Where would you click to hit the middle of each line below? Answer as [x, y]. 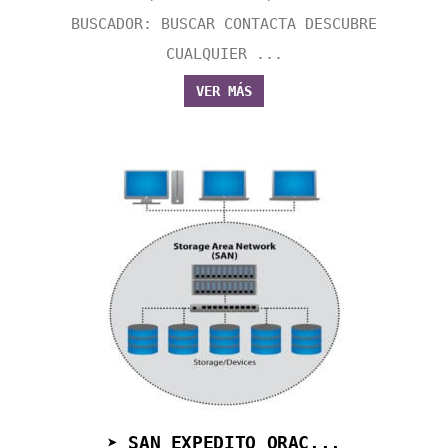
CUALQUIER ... [224, 54]
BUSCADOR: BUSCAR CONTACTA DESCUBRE [224, 24]
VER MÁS [224, 91]
